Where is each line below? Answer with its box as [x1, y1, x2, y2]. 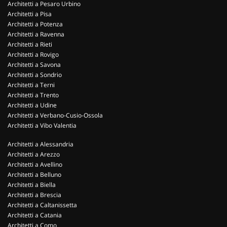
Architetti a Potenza [8, 20, 63, 28]
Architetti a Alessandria [8, 140, 73, 148]
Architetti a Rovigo [8, 50, 59, 59]
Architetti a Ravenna [8, 30, 64, 39]
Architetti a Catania [8, 211, 62, 219]
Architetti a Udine [8, 101, 57, 109]
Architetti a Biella [8, 180, 56, 189]
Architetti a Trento [8, 91, 59, 99]
